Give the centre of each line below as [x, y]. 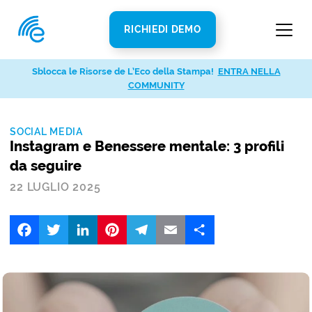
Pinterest [149, 220]
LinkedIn [119, 220]
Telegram [181, 220]
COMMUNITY [156, 85]
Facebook [65, 220]
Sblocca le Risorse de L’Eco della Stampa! [123, 71]
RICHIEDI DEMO [163, 29]
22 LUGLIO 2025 [55, 187]
